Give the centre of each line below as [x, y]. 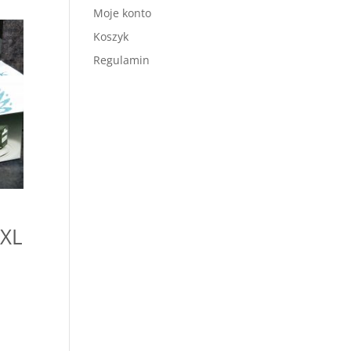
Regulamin [122, 60]
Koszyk [111, 36]
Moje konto [123, 13]
